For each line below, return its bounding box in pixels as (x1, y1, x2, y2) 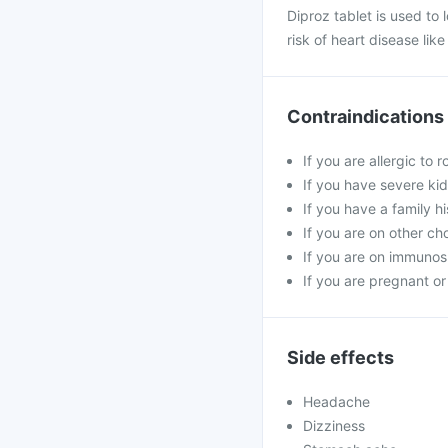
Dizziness (303, 417, 365, 434)
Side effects (287, 347, 394, 368)
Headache (303, 393, 370, 410)
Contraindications (287, 106, 444, 127)
